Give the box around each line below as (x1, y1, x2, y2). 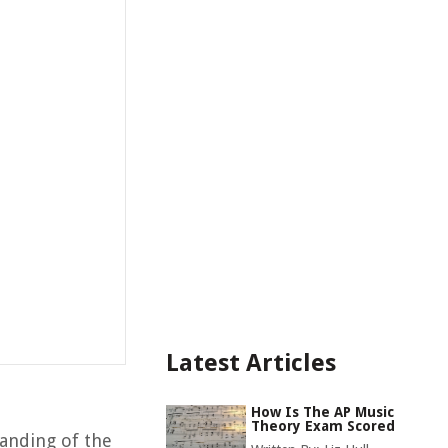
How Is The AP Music (251, 404, 394, 420)
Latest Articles (166, 349, 336, 377)
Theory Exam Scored (251, 418, 395, 434)
